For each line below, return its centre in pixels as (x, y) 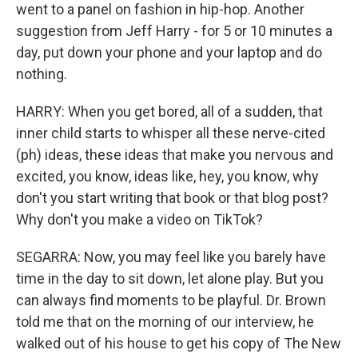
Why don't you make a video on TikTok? (139, 219)
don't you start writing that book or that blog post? (172, 197)
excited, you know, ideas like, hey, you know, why (167, 176)
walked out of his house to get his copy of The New (179, 343)
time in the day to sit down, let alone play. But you (170, 278)
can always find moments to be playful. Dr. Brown (171, 300)
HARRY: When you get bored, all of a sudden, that (169, 111)
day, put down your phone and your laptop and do (169, 52)
